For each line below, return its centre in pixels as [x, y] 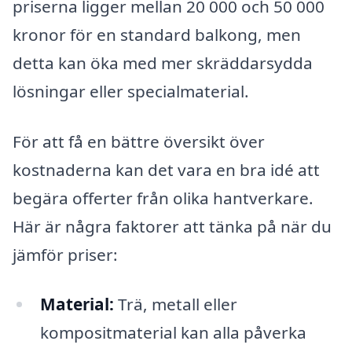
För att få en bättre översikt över [139, 141]
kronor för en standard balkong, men [157, 34]
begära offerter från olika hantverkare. [163, 198]
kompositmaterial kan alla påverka [173, 333]
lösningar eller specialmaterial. [131, 91]
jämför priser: [65, 254]
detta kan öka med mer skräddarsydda [163, 62]
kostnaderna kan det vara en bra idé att [166, 169]
